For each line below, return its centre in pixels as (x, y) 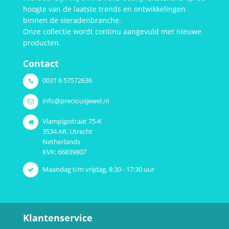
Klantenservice (58, 218)
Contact (41, 63)
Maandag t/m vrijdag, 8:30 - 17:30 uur (98, 169)
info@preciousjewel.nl (76, 101)
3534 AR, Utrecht (67, 132)
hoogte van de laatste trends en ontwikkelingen (104, 9)
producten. (42, 43)
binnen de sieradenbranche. (72, 20)
